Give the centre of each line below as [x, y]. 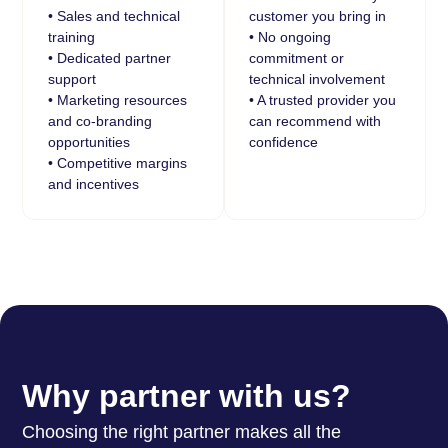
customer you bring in [318, 15]
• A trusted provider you [323, 99]
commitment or [297, 57]
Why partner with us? [187, 396]
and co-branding [99, 120]
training [71, 36]
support [71, 78]
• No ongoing [290, 36]
